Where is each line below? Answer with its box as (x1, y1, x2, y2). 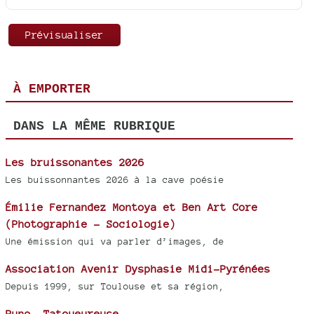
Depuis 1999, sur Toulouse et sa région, (6, 280, 224, 292)
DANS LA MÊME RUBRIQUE (13, 119, 175, 134)
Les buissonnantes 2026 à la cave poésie (6, 174, 224, 185)
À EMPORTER (13, 82, 90, 97)
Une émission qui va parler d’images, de (6, 235, 224, 247)
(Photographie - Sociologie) (6, 217, 176, 230)
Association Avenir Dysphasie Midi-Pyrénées (6, 262, 271, 275)
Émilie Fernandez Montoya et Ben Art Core (6, 200, 258, 213)
